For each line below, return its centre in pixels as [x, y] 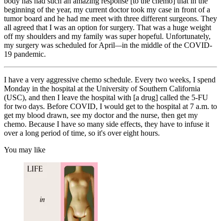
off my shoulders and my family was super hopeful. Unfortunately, [107, 37]
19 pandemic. [25, 54]
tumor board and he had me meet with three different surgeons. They [110, 19]
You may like [25, 150]
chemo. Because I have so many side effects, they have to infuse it [107, 124]
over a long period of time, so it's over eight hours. [82, 133]
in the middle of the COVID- [167, 45]
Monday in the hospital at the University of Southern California [102, 89]
